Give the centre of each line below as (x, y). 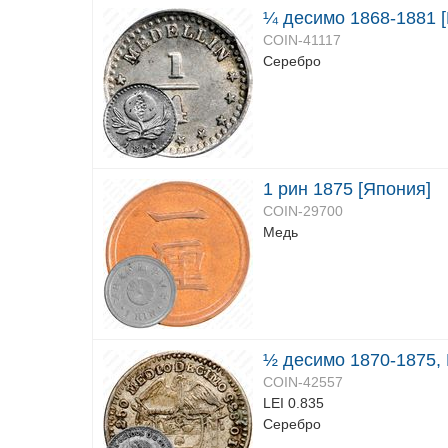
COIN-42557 (303, 382)
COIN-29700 (303, 211)
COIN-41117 (302, 40)
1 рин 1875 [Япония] (347, 189)
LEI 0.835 (293, 403)
